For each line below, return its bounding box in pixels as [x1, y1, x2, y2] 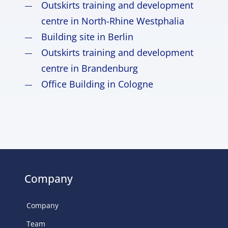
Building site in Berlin [41, 31, 134, 43]
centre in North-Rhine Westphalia [41, 15, 185, 27]
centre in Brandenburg [41, 62, 138, 74]
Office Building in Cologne [41, 78, 154, 90]
